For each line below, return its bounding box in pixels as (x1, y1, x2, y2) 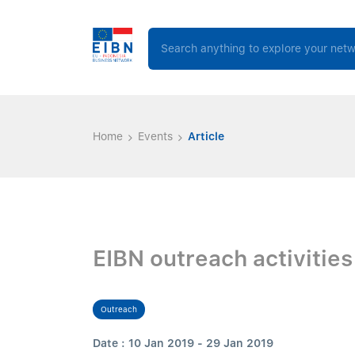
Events (138, 130, 173, 143)
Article (188, 130, 224, 143)
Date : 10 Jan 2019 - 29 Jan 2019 (93, 337, 273, 349)
